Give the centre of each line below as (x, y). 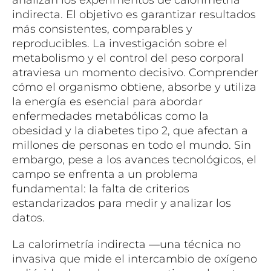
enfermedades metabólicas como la (110, 116)
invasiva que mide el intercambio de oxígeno (135, 259)
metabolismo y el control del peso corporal (128, 58)
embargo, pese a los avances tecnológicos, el (134, 160)
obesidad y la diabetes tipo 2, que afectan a (130, 131)
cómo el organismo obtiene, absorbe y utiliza (134, 87)
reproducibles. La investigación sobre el (120, 44)
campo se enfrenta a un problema (105, 174)
